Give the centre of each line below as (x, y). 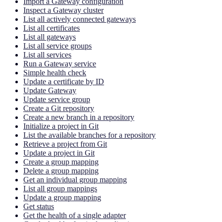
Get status (39, 206)
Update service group (57, 99)
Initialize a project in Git (61, 126)
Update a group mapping (62, 197)
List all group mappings (60, 188)
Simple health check (55, 72)
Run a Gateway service (60, 63)
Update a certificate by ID (64, 81)
